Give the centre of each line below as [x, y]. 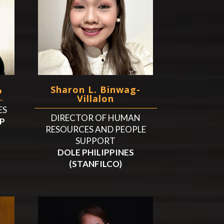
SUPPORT [96, 141]
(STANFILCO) [96, 164]
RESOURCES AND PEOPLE [95, 129]
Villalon [96, 99]
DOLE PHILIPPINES [95, 152]
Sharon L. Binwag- [96, 90]
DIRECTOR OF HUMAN [95, 118]
